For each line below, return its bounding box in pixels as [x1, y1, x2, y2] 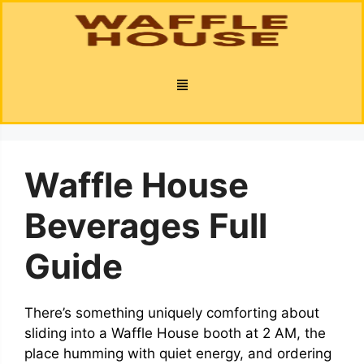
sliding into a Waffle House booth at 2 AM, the [24, 324, 326, 341]
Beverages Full [24, 204, 267, 246]
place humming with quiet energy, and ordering [24, 344, 331, 362]
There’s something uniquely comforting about [24, 304, 319, 321]
